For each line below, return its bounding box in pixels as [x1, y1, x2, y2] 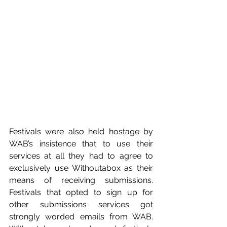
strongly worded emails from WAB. [9, 211, 153, 221]
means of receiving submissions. [9, 175, 153, 185]
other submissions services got [9, 199, 153, 209]
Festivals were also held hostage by [9, 126, 153, 136]
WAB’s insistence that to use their [9, 138, 153, 148]
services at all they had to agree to [9, 150, 153, 161]
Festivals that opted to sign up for [9, 187, 153, 197]
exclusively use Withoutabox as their [9, 163, 153, 173]
